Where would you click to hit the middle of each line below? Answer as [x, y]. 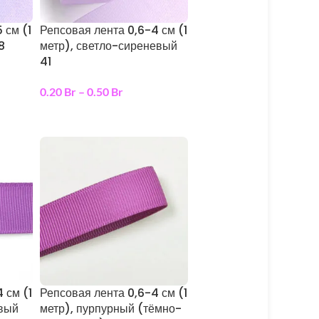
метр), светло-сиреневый [108, 46]
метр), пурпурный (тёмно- [110, 308]
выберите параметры [98, 115]
